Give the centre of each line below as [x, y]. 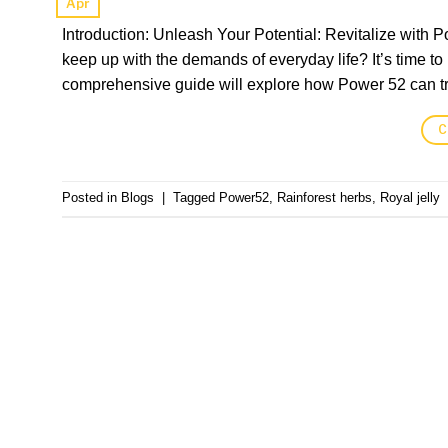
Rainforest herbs [324, 198]
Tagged [196, 198]
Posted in [91, 198]
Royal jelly [410, 198]
